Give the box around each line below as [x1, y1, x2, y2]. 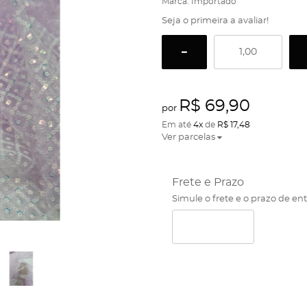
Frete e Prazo [171, 177, 244, 188]
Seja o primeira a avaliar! [161, 16, 269, 25]
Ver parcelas [161, 133, 215, 142]
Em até [161, 121, 193, 129]
